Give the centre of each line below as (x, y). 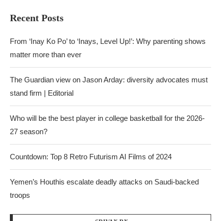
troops (20, 195)
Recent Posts (37, 18)
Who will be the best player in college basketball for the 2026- (107, 118)
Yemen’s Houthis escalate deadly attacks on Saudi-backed (104, 182)
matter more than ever (46, 54)
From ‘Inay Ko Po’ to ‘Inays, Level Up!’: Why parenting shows (108, 41)
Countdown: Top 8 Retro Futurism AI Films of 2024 (91, 156)
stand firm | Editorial (42, 93)
